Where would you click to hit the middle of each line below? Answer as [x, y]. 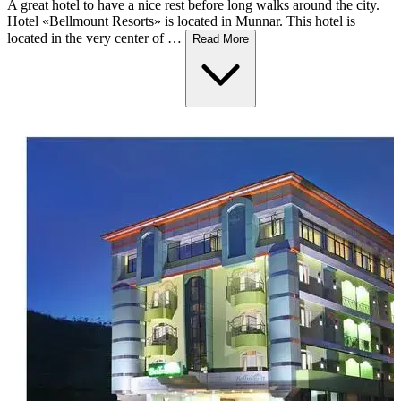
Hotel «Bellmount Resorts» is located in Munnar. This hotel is [181, 21]
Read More [221, 39]
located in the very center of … [96, 38]
